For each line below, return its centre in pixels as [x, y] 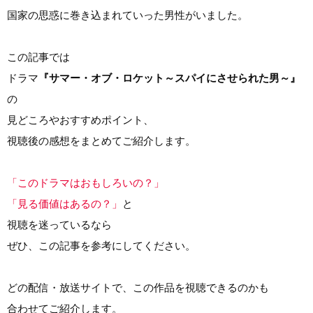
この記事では [38, 57]
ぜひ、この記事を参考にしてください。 [101, 246]
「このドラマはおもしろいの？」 [86, 183]
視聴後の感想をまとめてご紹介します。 [101, 141]
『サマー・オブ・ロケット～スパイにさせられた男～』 [169, 78]
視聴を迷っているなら [59, 225]
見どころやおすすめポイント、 [80, 120]
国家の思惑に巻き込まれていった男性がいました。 [128, 15]
